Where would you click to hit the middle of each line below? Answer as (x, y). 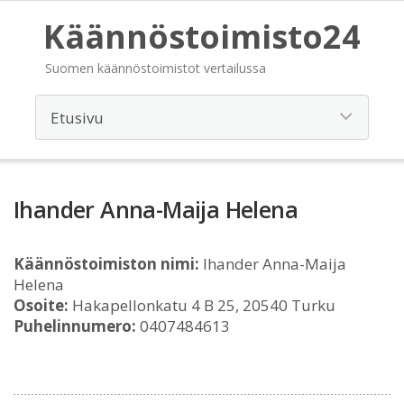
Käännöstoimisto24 (202, 37)
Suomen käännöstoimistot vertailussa (156, 68)
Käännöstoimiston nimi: (106, 264)
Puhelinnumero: (75, 326)
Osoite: (41, 305)
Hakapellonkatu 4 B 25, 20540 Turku (202, 305)
